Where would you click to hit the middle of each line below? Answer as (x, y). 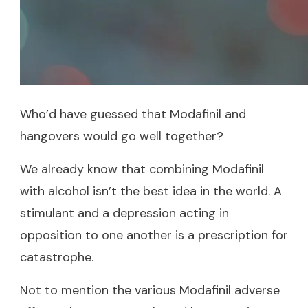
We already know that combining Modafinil (142, 169)
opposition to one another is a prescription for (154, 235)
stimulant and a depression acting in (124, 213)
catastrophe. (57, 257)
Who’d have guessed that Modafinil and (133, 114)
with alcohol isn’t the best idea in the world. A (151, 191)
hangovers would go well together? (122, 136)
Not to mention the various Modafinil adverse (150, 290)
